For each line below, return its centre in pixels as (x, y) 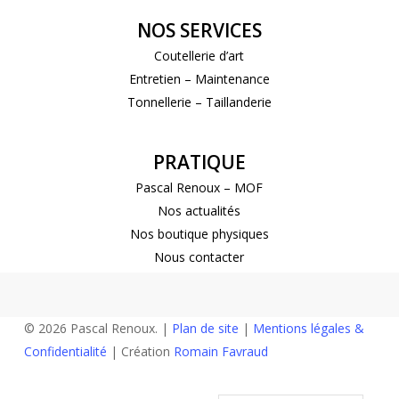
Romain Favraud (220, 352)
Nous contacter (199, 256)
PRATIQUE (199, 162)
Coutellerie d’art (199, 55)
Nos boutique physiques (199, 233)
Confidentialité (65, 352)
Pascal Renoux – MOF (199, 187)
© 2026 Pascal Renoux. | (98, 329)
